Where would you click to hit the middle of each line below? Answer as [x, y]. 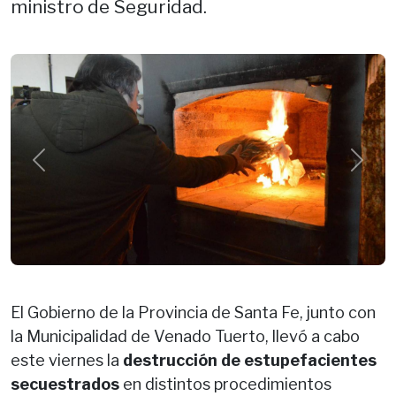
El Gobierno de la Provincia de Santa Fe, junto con [193, 312]
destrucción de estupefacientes [250, 360]
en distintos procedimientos [227, 384]
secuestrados [67, 384]
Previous [68, 169]
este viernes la [67, 360]
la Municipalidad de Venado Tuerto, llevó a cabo [185, 336]
